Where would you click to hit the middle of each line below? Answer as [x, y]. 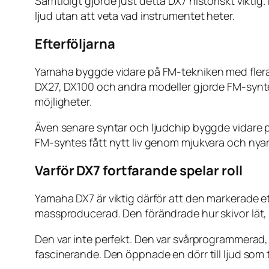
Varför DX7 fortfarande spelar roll [139, 171]
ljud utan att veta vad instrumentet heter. [135, 16]
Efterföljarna [75, 44]
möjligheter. [63, 102]
